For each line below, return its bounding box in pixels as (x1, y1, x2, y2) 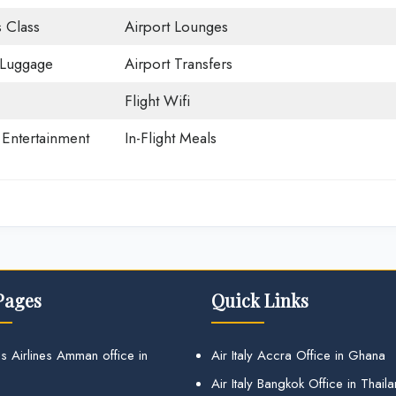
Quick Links (211, 288, 308, 313)
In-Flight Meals (124, 126, 217, 148)
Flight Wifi (124, 89, 190, 111)
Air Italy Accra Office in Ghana (211, 346, 385, 366)
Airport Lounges (124, 15, 228, 37)
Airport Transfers (124, 52, 232, 74)
